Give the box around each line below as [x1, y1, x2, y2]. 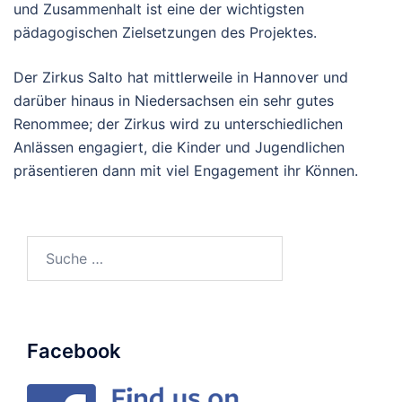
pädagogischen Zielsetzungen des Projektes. [13, 23, 317, 41]
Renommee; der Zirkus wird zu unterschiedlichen [13, 115, 343, 133]
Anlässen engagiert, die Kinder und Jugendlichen [13, 138, 345, 156]
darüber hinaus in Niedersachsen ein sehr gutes [13, 92, 334, 109]
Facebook [27, 339, 121, 363]
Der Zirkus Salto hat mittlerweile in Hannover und [13, 68, 348, 86]
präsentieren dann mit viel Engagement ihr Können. [13, 162, 358, 179]
